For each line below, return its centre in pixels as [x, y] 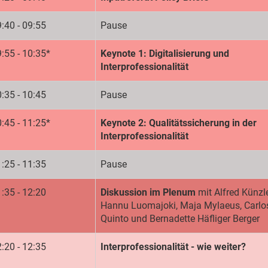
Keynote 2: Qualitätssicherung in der [179, 123]
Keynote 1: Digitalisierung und [165, 54]
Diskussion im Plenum [149, 193]
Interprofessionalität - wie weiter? [173, 247]
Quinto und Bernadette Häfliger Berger [180, 219]
